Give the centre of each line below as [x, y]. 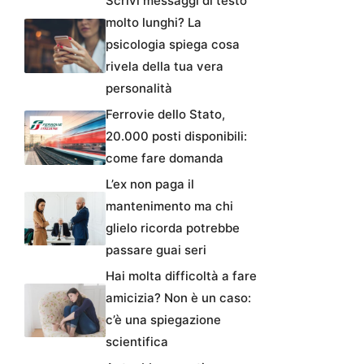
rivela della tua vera [165, 66]
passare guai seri [156, 249]
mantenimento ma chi [169, 206]
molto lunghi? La [154, 22]
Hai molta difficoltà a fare [181, 275]
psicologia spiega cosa [173, 44]
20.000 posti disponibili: [176, 136]
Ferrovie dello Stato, [165, 114]
